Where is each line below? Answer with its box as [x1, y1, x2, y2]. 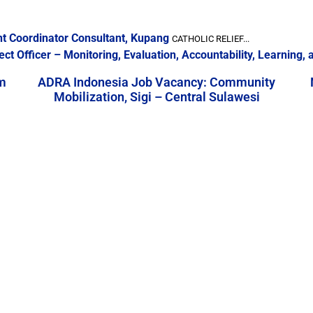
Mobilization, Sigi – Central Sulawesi [53, 89, 260, 104]
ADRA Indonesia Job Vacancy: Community [38, 75, 275, 89]
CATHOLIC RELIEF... [172, 34, 249, 44]
